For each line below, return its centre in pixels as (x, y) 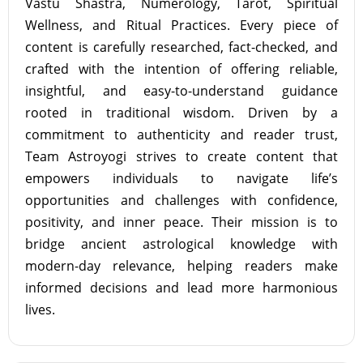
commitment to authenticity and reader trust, (181, 135)
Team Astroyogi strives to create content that (181, 156)
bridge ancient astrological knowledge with (181, 244)
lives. (40, 310)
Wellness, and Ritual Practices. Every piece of (181, 25)
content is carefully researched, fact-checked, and (181, 47)
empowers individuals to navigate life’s (181, 178)
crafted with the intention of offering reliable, (181, 69)
